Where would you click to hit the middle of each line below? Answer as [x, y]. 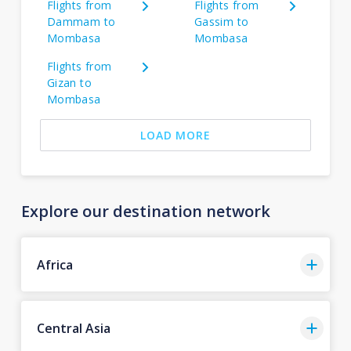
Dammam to [81, 22]
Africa [54, 264]
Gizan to [69, 83]
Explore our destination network [145, 211]
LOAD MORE [175, 135]
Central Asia [73, 328]
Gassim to [221, 22]
